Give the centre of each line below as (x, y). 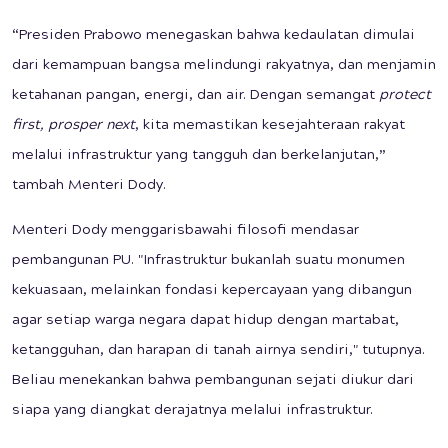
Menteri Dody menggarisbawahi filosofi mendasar (185, 231)
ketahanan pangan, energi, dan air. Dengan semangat (195, 96)
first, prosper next (73, 126)
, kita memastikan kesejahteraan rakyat (270, 126)
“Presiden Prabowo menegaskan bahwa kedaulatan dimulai (213, 36)
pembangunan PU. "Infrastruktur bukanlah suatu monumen (208, 261)
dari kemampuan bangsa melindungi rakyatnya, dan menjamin (224, 66)
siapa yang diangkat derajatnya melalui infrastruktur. (192, 411)
